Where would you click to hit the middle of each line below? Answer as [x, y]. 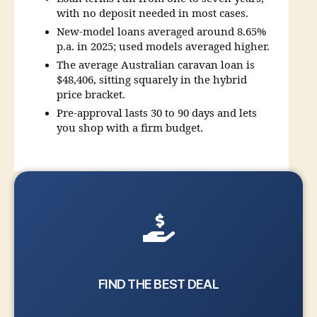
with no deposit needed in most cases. [152, 13]
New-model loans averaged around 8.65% [161, 32]
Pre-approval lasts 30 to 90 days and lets [157, 113]
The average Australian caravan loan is [156, 65]
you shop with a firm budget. [130, 128]
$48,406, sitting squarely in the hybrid [152, 80]
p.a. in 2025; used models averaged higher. [163, 47]
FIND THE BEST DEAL [158, 284]
